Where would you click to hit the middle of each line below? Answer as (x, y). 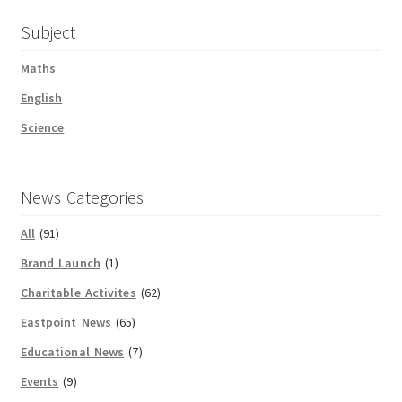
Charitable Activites (78, 293)
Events (39, 382)
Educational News (72, 352)
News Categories (82, 197)
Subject (48, 32)
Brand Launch (60, 263)
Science (42, 128)
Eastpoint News (66, 323)
